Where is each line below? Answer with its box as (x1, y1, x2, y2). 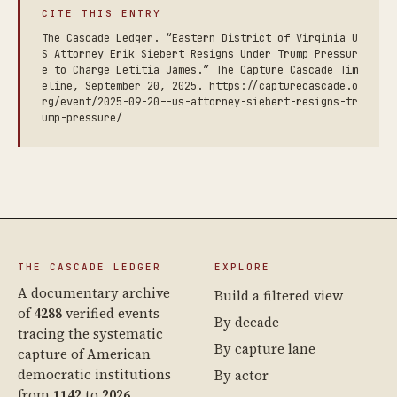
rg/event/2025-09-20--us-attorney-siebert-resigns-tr (42, 94, 358, 109)
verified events (62, 303, 160, 323)
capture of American (18, 344, 151, 363)
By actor (214, 365, 269, 385)
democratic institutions (18, 364, 171, 384)
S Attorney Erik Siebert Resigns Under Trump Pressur (42, 46, 358, 61)
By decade (214, 312, 279, 331)
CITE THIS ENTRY (42, 6, 161, 19)
